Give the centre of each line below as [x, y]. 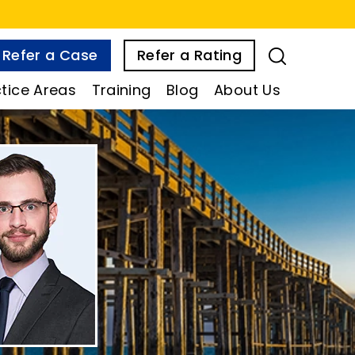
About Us [247, 90]
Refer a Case [50, 55]
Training [121, 90]
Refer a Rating [189, 55]
